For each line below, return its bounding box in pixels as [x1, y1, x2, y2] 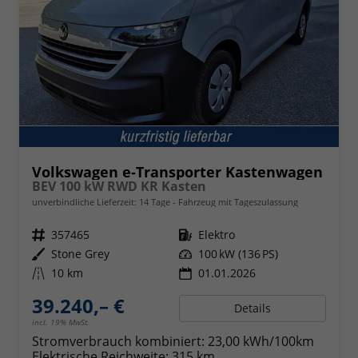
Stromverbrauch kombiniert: [32, 332, 205, 350]
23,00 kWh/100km [208, 332, 314, 350]
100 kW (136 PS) [198, 245, 278, 261]
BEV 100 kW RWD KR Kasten [32, 177, 206, 195]
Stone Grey [51, 245, 109, 261]
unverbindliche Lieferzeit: [32, 195, 139, 208]
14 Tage [139, 195, 170, 208]
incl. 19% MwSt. [32, 316, 89, 328]
